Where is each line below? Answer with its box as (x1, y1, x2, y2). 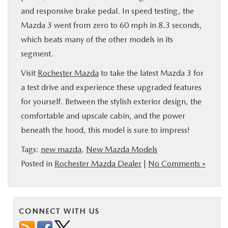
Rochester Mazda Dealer (54, 159, 141, 168)
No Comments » (148, 159, 206, 168)
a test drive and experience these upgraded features (21, 82, 202, 92)
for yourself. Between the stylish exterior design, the (21, 97, 202, 106)
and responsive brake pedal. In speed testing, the (21, 6, 194, 16)
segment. (21, 49, 53, 59)
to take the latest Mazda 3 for (99, 68, 204, 78)
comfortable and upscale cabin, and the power (21, 111, 185, 121)
